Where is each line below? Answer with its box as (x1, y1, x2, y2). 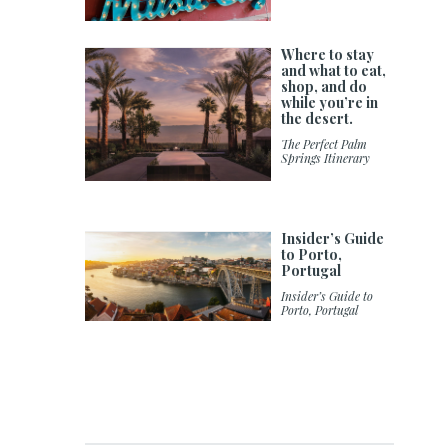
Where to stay (281, 44, 375, 64)
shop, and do (281, 76, 368, 96)
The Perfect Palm (281, 135, 368, 152)
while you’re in (281, 92, 379, 112)
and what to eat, (281, 60, 387, 80)
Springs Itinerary (281, 149, 371, 166)
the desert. (281, 108, 354, 128)
